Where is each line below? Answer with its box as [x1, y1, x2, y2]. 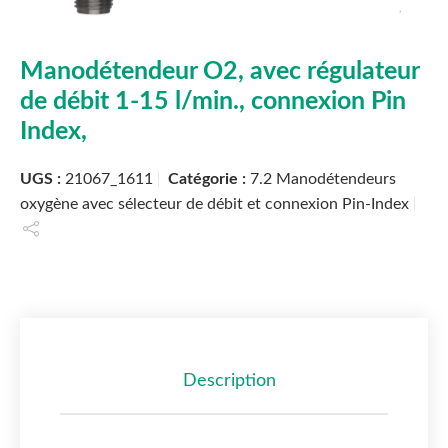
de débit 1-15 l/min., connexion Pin [20, 89, 406, 115]
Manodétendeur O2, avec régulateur [20, 59, 419, 85]
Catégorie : [168, 171, 250, 188]
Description [182, 372, 276, 391]
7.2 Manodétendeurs [250, 171, 396, 188]
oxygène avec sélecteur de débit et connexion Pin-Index [20, 196, 409, 213]
